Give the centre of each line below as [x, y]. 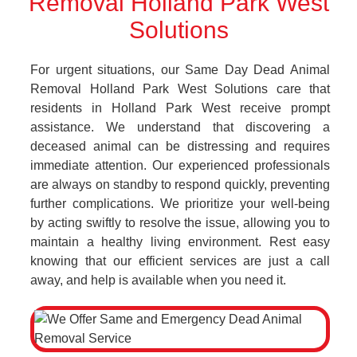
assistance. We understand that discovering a [180, 127]
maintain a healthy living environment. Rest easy [180, 242]
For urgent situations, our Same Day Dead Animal [180, 70]
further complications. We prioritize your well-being [180, 204]
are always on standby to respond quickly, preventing [180, 184]
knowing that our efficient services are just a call [180, 261]
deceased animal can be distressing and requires [180, 146]
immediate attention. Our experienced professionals [180, 165]
